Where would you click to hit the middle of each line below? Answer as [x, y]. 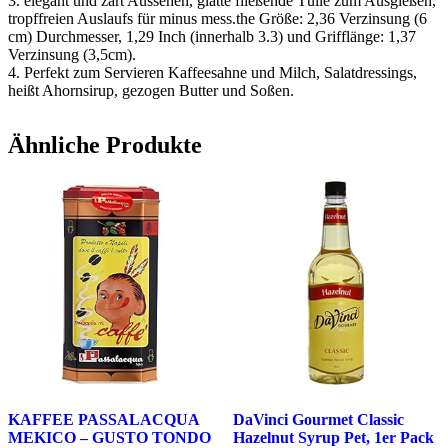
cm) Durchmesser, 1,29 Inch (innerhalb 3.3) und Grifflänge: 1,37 [212, 37]
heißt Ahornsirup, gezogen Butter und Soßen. [151, 91]
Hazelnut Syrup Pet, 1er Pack [333, 437]
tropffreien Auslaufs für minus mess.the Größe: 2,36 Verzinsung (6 [217, 19]
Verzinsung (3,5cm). [72, 55]
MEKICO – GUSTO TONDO [109, 437]
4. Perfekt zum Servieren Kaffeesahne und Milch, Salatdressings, [212, 73]
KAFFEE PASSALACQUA [103, 419]
